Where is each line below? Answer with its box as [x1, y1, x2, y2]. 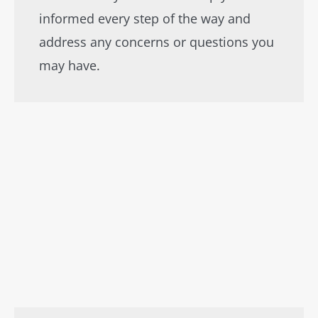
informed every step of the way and [39, 10, 251, 27]
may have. [39, 57, 100, 74]
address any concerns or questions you [39, 33, 274, 50]
